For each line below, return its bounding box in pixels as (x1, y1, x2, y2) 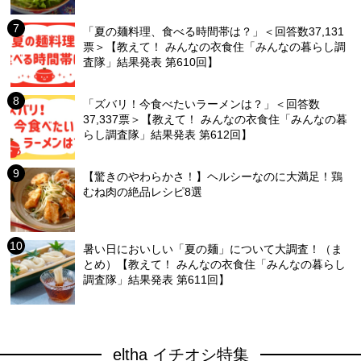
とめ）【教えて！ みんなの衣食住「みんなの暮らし (83, 258, 346, 272)
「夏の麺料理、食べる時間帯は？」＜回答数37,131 (83, 25, 345, 39)
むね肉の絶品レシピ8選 (83, 185, 203, 199)
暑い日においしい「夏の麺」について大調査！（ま (83, 243, 343, 256)
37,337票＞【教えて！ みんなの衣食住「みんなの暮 (83, 113, 348, 127)
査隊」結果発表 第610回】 (83, 56, 219, 69)
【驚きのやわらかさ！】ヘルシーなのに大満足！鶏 (83, 170, 343, 184)
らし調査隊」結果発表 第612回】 (83, 128, 253, 142)
